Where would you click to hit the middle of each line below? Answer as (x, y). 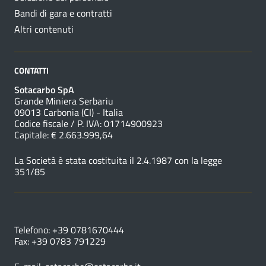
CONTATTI (31, 71)
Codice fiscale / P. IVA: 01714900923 (88, 124)
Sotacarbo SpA (44, 90)
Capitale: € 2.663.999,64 (64, 135)
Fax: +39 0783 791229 (60, 241)
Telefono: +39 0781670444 (69, 230)
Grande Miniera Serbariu (64, 101)
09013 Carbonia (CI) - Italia (69, 113)
